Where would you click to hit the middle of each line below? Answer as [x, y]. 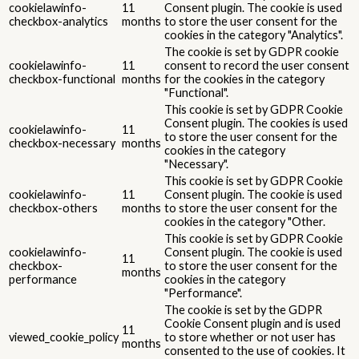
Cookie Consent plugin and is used [252, 323]
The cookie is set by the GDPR [243, 309]
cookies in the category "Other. [245, 221]
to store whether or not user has [250, 337]
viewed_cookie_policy [64, 337]
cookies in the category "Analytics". [254, 34]
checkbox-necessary [62, 143]
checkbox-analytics [58, 21]
